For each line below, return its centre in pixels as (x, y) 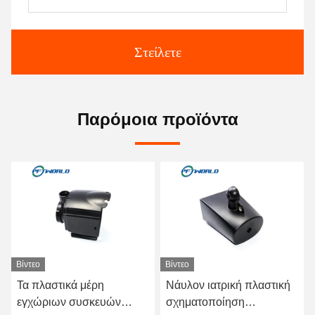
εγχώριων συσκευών (69, 302)
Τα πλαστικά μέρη (60, 285)
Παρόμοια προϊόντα (157, 119)
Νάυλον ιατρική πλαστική (228, 285)
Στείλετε (157, 52)
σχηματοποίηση (205, 302)
